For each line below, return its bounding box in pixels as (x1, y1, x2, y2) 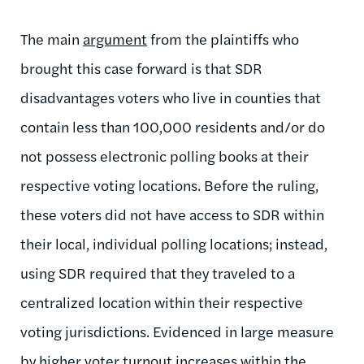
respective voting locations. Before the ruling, (20, 174, 318, 195)
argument (83, 28, 147, 49)
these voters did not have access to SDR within (20, 203, 324, 224)
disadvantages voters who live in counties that (20, 86, 321, 107)
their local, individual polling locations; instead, (20, 232, 327, 253)
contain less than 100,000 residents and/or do (20, 115, 325, 136)
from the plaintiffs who (147, 28, 299, 49)
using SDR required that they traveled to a (20, 262, 295, 283)
